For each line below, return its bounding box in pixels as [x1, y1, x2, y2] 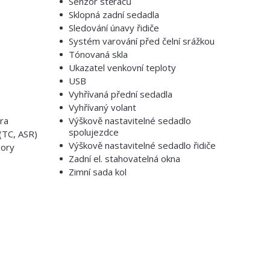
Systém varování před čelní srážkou [68, 35, 215, 47]
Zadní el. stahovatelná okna [68, 152, 180, 165]
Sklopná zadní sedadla [68, 8, 159, 20]
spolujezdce [68, 126, 119, 138]
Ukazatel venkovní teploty [68, 61, 176, 74]
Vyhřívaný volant [68, 101, 136, 113]
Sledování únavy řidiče [68, 22, 159, 34]
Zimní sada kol [68, 166, 127, 178]
